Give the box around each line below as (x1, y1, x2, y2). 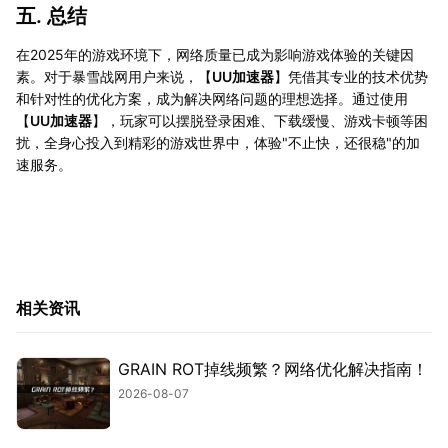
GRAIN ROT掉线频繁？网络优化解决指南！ (118, 359, 428, 380)
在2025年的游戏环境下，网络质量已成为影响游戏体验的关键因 (16, 46, 414, 64)
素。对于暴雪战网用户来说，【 (16, 68, 212, 86)
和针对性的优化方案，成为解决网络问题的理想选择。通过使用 (16, 90, 408, 108)
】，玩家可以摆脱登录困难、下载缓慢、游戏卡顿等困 (92, 112, 428, 130)
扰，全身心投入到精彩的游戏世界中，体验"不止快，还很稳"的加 (16, 134, 420, 152)
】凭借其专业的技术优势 (274, 68, 428, 86)
